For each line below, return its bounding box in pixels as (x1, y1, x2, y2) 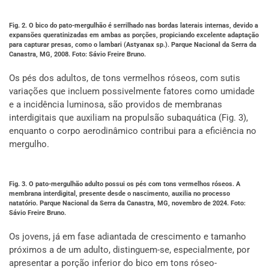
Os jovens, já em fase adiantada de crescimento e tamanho (9, 231, 246, 242)
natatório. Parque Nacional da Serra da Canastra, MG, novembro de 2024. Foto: (9, 199, 246, 207)
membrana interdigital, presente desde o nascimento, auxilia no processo (9, 190, 230, 198)
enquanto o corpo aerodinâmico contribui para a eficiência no (9, 125, 256, 136)
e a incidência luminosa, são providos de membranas (9, 99, 222, 110)
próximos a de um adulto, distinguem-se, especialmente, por (9, 244, 250, 255)
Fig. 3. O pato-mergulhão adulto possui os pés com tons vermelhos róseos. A (9, 180, 240, 188)
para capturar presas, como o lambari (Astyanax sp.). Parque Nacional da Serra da (9, 41, 256, 49)
